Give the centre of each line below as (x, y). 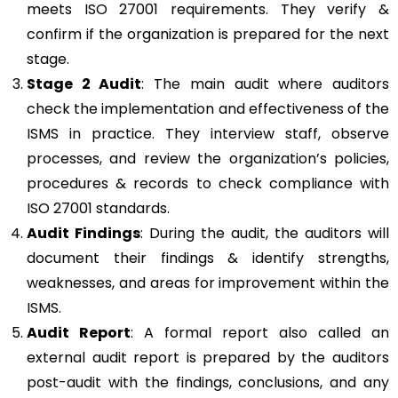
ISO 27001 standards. (98, 208)
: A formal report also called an (260, 332)
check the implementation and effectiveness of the (208, 108)
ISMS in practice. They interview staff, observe (208, 133)
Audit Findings (84, 233)
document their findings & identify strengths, (208, 258)
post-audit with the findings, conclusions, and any (208, 382)
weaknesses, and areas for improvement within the (208, 283)
